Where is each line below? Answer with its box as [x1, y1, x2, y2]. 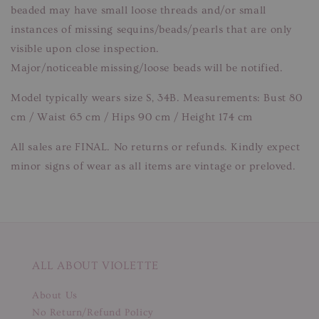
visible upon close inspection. [11, 42, 160, 55]
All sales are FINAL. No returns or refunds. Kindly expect [11, 140, 300, 153]
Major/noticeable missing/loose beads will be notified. [11, 61, 283, 74]
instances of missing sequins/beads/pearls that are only [11, 23, 293, 36]
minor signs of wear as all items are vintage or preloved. [11, 159, 296, 172]
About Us [32, 289, 78, 301]
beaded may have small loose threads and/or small [11, 4, 266, 16]
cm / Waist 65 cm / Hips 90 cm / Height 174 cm [11, 110, 253, 123]
